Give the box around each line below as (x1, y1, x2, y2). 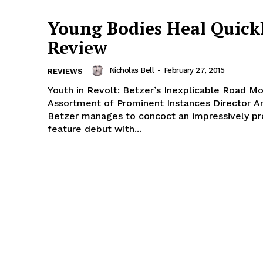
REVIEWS (48, 66, 83, 76)
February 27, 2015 (163, 65, 224, 75)
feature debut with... (48, 123, 141, 134)
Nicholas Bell (109, 65, 154, 75)
